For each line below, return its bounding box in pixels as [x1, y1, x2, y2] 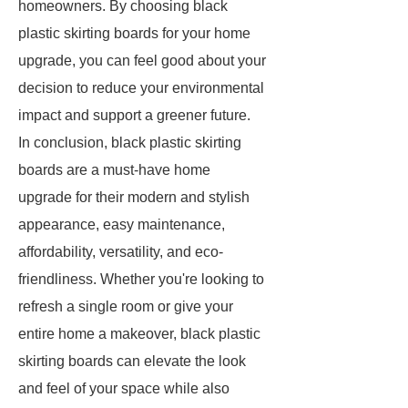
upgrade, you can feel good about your [18, 53, 266, 68]
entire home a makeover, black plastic [18, 326, 260, 342]
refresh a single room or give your [18, 299, 233, 314]
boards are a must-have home [18, 162, 210, 178]
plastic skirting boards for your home [18, 25, 250, 41]
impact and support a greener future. [18, 107, 250, 123]
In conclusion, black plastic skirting [18, 135, 241, 150]
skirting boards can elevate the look [18, 353, 246, 369]
